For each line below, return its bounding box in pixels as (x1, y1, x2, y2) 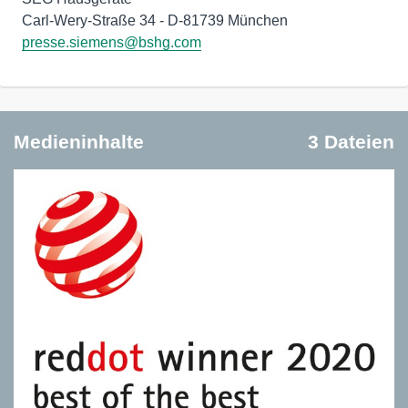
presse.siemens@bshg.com (22, 34, 201, 50)
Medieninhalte (14, 130, 144, 152)
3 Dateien (308, 130, 394, 152)
